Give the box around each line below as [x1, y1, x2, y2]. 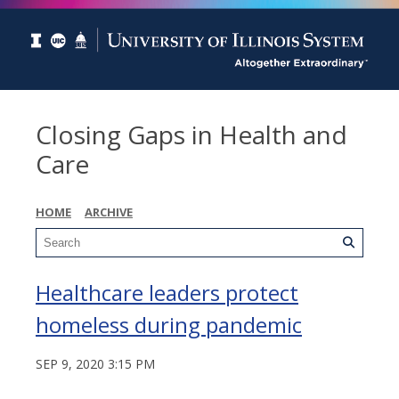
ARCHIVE [85, 203, 133, 220]
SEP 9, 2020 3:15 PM [36, 354, 155, 372]
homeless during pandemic [36, 309, 302, 339]
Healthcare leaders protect [36, 277, 298, 307]
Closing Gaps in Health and [36, 117, 347, 151]
